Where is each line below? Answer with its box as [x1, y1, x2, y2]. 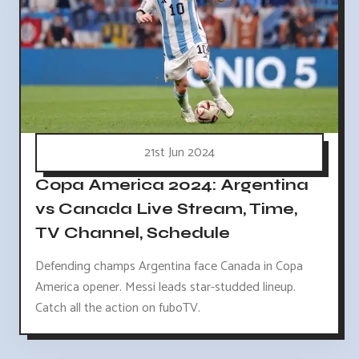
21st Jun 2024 [144, 142, 215, 164]
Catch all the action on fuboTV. [35, 297, 200, 320]
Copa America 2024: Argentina [35, 174, 309, 195]
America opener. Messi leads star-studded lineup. [35, 276, 296, 299]
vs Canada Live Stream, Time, [35, 198, 297, 219]
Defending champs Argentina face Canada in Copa [35, 256, 303, 278]
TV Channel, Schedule [35, 222, 230, 243]
